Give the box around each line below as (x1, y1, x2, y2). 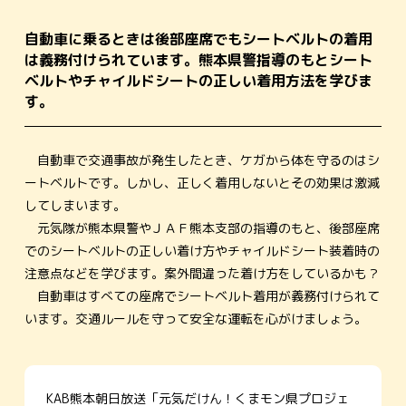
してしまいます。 (24, 197, 126, 215)
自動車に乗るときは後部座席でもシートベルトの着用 (24, 28, 372, 49)
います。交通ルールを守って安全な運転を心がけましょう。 (24, 310, 367, 328)
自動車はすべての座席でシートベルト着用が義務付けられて (24, 287, 380, 305)
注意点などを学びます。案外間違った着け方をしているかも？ (24, 265, 380, 283)
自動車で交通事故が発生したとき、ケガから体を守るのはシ (24, 151, 380, 169)
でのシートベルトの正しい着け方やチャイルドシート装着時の (24, 242, 380, 260)
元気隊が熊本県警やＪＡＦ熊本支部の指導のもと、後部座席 (24, 219, 380, 237)
